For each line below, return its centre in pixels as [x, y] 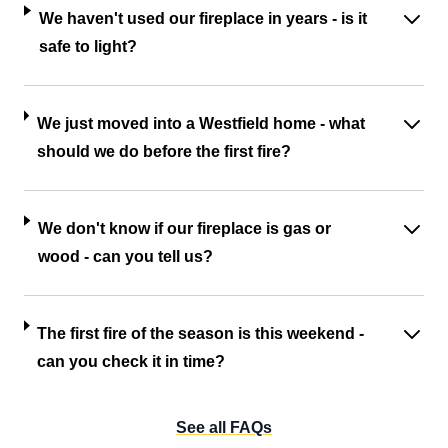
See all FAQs [224, 428]
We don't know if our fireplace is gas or [184, 229]
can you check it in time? [131, 362]
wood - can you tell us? [125, 257]
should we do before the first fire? [163, 152]
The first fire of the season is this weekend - [201, 334]
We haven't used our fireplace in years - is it [202, 19]
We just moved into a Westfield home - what [200, 124]
